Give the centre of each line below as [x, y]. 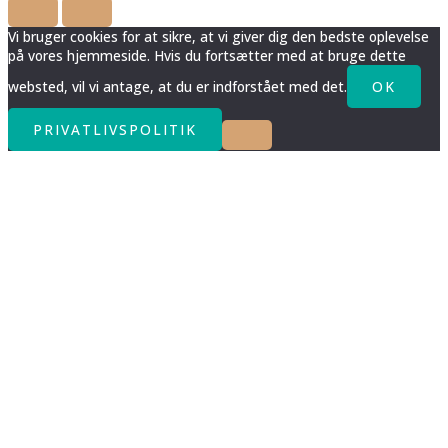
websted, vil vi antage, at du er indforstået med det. [177, 87]
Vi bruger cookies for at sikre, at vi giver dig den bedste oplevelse [218, 37]
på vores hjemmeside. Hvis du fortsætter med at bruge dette [207, 56]
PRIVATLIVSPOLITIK [115, 130]
